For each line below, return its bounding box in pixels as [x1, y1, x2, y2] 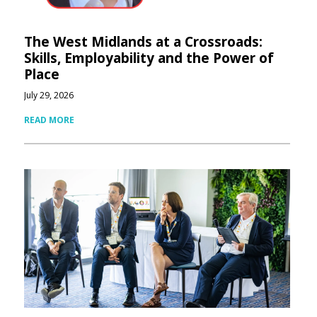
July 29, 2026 [23, 89, 74, 102]
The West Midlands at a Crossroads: [23, 33, 263, 52]
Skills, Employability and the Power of [23, 49, 274, 68]
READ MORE [23, 114, 74, 127]
